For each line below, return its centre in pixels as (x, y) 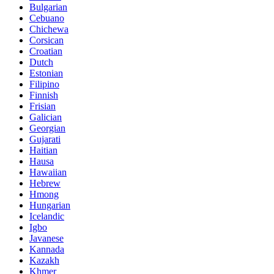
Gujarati (45, 139)
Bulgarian (48, 7)
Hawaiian (48, 172)
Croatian (46, 51)
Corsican (46, 40)
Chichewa (49, 29)
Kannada (47, 250)
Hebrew (45, 183)
